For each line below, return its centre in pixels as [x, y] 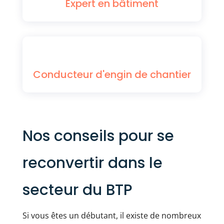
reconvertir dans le [92, 163]
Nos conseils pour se [98, 136]
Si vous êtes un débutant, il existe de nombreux [111, 215]
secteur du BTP [77, 190]
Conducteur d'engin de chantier [112, 74]
